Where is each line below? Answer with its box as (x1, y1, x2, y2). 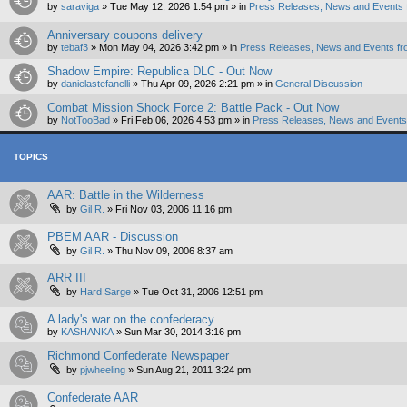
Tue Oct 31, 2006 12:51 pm (142, 286, 263, 298)
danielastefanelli (61, 78, 130, 90)
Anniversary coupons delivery (47, 28, 203, 43)
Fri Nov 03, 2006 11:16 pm (115, 203, 232, 215)
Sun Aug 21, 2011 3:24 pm (136, 364, 251, 376)
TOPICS (14, 152, 48, 163)
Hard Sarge (80, 286, 131, 298)
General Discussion (275, 78, 362, 90)
